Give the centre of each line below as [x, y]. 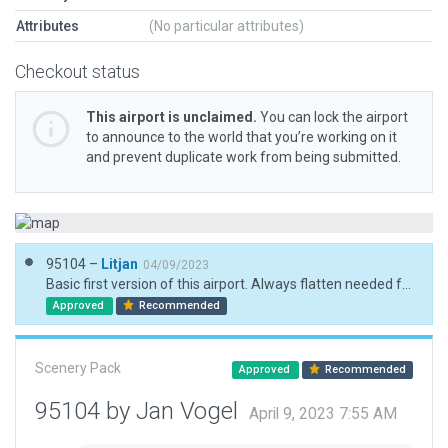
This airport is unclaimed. [171, 117]
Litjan [119, 264]
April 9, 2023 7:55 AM [323, 414]
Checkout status [77, 71]
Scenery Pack [78, 368]
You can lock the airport [332, 117]
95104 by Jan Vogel [139, 411]
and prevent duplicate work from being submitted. [243, 157]
